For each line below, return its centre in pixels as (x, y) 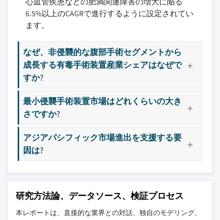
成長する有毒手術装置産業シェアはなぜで (102, 65)
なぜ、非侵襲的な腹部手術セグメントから (102, 52)
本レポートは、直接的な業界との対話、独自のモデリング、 (109, 213)
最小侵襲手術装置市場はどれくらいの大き (102, 101)
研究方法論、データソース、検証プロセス (100, 196)
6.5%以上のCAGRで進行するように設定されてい (110, 14)
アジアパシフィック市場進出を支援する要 (102, 137)
